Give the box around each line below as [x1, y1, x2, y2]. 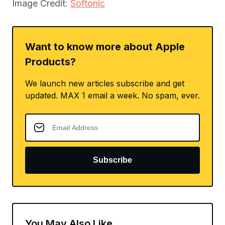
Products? [25, 56, 76, 68]
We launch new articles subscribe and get [25, 78, 184, 89]
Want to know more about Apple [25, 41, 185, 53]
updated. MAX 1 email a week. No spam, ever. [25, 90, 200, 101]
